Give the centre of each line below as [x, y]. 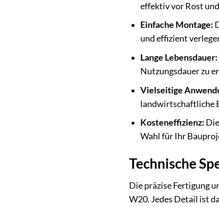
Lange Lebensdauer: [179, 58]
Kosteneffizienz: [172, 123]
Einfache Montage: [176, 25]
